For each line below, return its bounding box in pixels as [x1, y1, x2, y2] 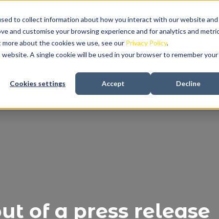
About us [6, 37, 42, 46]
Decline [176, 79, 200, 88]
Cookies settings [10, 79, 66, 88]
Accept [101, 79, 125, 88]
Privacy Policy [126, 39, 167, 47]
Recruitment [68, 37, 119, 46]
